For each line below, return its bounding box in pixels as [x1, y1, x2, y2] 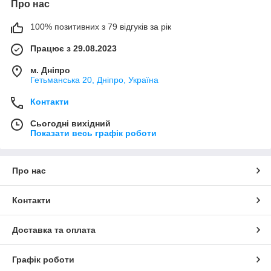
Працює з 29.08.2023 [30, 44, 117, 53]
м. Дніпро [30, 65, 70, 75]
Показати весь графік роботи [30, 128, 157, 138]
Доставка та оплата [12, 225, 96, 235]
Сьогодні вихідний [30, 119, 111, 128]
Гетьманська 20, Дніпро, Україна [30, 75, 158, 85]
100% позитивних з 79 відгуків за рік [30, 22, 171, 31]
